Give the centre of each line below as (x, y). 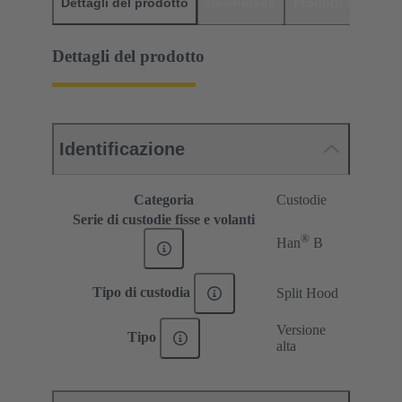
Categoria (164, 200)
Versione (301, 330)
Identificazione (122, 149)
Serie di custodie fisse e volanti (164, 220)
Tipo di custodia (144, 292)
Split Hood (307, 293)
